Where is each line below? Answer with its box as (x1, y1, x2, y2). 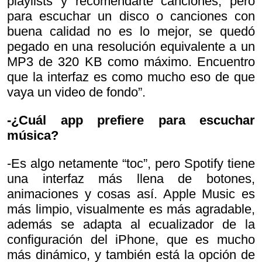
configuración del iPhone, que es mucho (7, 232, 255, 247)
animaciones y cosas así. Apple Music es (7, 186, 255, 201)
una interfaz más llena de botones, (7, 171, 255, 186)
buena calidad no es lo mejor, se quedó (7, 23, 255, 39)
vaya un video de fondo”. (7, 84, 146, 99)
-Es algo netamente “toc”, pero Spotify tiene (7, 156, 255, 171)
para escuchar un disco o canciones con (7, 8, 255, 23)
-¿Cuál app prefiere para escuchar (7, 112, 255, 127)
